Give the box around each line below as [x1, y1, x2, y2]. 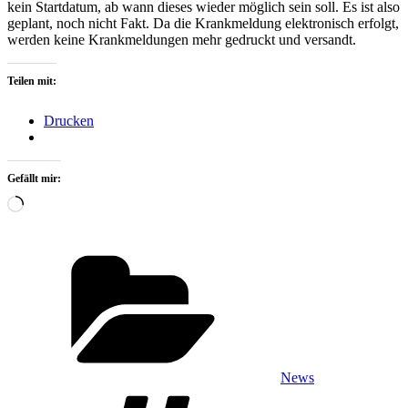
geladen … [23, 210, 86, 227]
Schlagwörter [280, 384, 356, 401]
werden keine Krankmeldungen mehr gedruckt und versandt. [7, 31, 356, 47]
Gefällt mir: [7, 171, 61, 185]
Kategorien [280, 244, 343, 260]
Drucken [44, 112, 94, 128]
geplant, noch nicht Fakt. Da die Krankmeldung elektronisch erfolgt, [7, 15, 399, 31]
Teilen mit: [7, 74, 56, 87]
